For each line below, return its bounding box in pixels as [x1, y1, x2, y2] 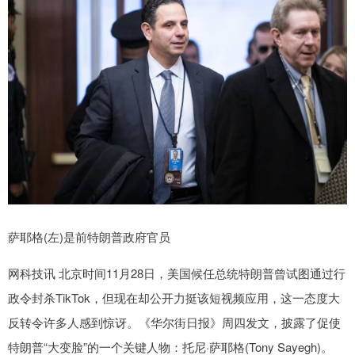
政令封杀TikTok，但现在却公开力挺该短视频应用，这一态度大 [8, 288, 340, 306]
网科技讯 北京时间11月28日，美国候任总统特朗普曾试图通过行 [8, 264, 345, 281]
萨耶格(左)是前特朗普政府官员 [8, 227, 170, 245]
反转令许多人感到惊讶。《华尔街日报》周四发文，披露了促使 [8, 313, 341, 330]
